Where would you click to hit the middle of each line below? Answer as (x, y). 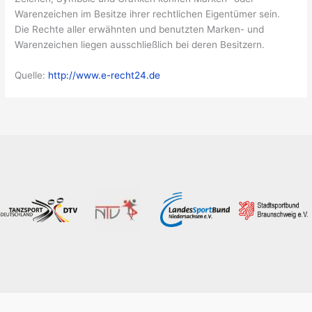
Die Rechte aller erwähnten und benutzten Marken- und (140, 30)
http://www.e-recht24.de (104, 75)
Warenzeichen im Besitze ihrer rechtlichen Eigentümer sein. (148, 14)
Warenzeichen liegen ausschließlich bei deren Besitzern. (140, 45)
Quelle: (32, 75)
